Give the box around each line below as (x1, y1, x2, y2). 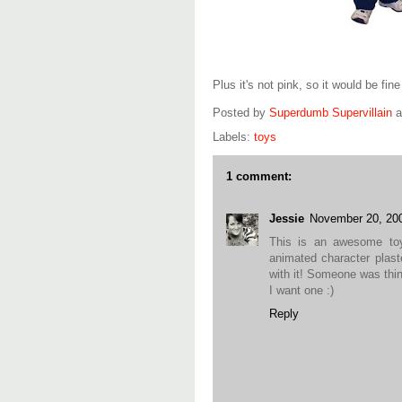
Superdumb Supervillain (269, 106, 392, 120)
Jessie (269, 212, 304, 225)
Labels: (213, 130, 254, 144)
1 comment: (226, 170, 292, 183)
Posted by (213, 106, 269, 120)
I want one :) (269, 284, 334, 297)
